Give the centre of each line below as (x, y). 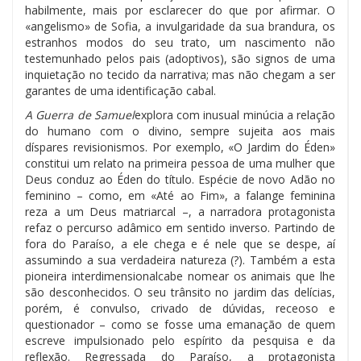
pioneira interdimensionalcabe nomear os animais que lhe (180, 276)
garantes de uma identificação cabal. (120, 90)
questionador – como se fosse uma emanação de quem (180, 324)
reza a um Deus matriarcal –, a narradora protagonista (180, 211)
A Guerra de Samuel (80, 114)
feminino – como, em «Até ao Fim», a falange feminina (180, 195)
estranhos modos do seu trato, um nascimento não (180, 42)
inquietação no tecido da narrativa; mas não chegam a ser (180, 74)
